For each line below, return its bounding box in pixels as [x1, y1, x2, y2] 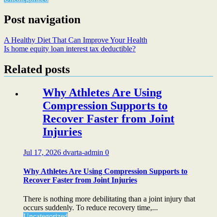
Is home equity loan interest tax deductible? [4, 45, 136, 53]
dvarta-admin [63, 148, 105, 156]
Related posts [4, 63, 70, 76]
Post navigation [4, 13, 80, 26]
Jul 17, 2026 [23, 148, 63, 156]
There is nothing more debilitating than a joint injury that [23, 195, 195, 203]
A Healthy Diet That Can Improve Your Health [4, 36, 147, 45]
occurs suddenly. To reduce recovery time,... [23, 203, 158, 212]
